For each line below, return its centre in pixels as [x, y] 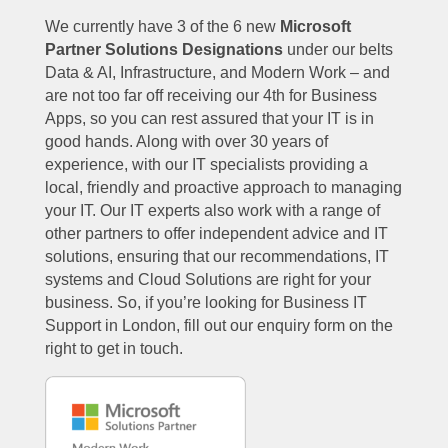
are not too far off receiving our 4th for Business [210, 96]
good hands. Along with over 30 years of [186, 142]
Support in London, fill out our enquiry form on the [218, 326]
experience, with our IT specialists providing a [206, 165]
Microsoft [315, 27]
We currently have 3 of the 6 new [162, 27]
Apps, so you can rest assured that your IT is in [209, 119]
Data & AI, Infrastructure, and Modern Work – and [217, 73]
